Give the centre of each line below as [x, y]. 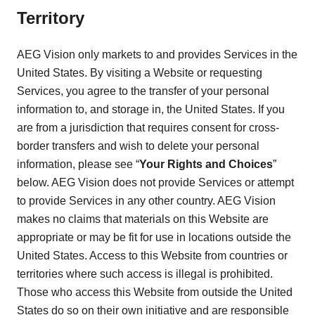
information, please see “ [78, 165]
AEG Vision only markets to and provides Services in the [157, 55]
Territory [51, 18]
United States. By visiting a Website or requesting [140, 73]
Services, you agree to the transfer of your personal [143, 91]
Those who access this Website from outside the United [155, 292]
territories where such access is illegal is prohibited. [145, 274]
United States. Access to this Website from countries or [152, 256]
